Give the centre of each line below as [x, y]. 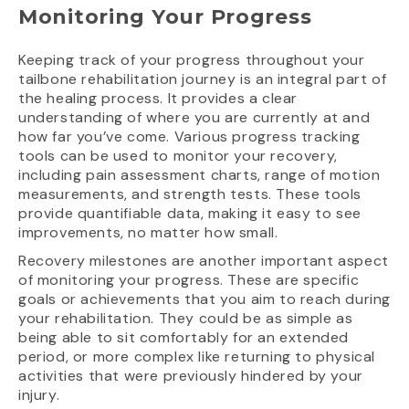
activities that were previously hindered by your [191, 376]
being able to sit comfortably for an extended [184, 338]
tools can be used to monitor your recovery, [178, 156]
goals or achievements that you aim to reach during [205, 299]
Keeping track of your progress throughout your [192, 60]
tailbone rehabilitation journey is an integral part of [203, 79]
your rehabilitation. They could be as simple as [186, 319]
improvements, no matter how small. [148, 233]
